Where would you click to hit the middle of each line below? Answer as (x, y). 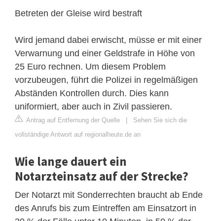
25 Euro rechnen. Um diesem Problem (90, 66)
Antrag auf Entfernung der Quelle (72, 120)
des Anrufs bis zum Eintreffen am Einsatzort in (106, 208)
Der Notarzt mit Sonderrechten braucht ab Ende (109, 195)
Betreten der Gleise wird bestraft (78, 13)
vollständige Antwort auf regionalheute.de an (78, 134)
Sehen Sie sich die (160, 120)
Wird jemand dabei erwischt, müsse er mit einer (108, 40)
